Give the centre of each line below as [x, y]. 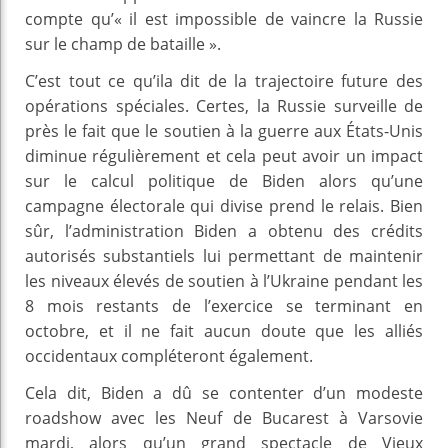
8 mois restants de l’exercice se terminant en [224, 305]
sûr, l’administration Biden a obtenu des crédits [224, 230]
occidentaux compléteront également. [169, 355]
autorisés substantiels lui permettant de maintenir [224, 255]
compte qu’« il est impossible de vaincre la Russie [224, 18]
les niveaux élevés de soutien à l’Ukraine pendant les [224, 280]
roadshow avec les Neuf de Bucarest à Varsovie [224, 417]
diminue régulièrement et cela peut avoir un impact [224, 155]
